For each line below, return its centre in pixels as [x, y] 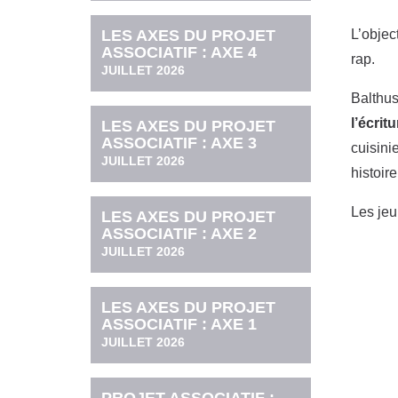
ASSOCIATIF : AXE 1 [179, 325]
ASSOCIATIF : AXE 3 [179, 143]
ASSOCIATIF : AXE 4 [179, 52]
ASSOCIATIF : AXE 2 [179, 233]
